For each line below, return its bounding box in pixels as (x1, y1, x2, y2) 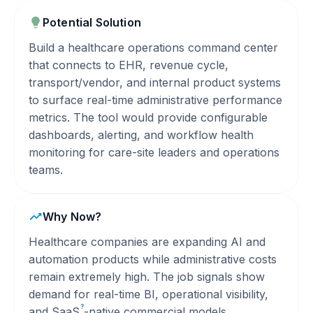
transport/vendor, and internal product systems (29, 75, 281, 89)
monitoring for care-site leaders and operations (29, 145, 279, 159)
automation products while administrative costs (29, 252, 277, 266)
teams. (29, 163, 63, 177)
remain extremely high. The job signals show (29, 270, 265, 284)
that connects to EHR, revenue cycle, (29, 58, 228, 72)
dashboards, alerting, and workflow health (29, 128, 254, 142)
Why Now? (43, 210, 102, 224)
